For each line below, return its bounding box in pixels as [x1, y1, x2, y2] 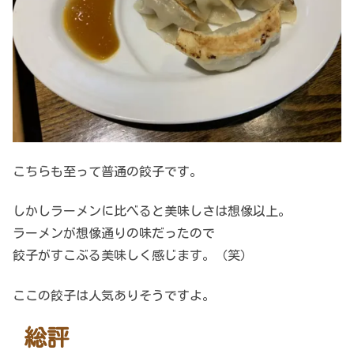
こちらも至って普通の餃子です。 [13, 164, 202, 178]
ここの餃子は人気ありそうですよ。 [13, 288, 215, 302]
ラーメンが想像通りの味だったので [13, 227, 215, 240]
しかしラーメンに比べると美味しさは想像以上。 [13, 205, 291, 218]
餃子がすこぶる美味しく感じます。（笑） [13, 249, 253, 262]
